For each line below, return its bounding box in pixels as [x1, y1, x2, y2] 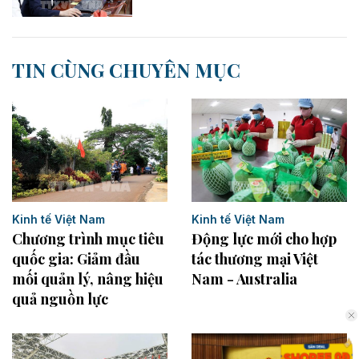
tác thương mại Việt [192, 248, 318, 268]
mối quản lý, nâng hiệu [12, 269, 163, 289]
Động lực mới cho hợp [192, 228, 337, 248]
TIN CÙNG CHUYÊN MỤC [12, 56, 240, 83]
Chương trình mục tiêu [12, 229, 164, 249]
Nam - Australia [192, 268, 297, 288]
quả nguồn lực [12, 289, 108, 309]
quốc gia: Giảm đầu [12, 249, 140, 269]
